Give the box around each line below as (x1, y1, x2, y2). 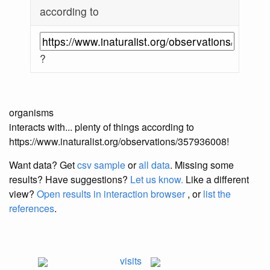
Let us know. (130, 172, 183, 187)
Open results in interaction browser (37, 187, 185, 201)
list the (203, 187, 231, 201)
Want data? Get (9, 158, 77, 172)
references (9, 201, 54, 216)
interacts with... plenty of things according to (9, 120, 194, 134)
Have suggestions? (45, 172, 130, 187)
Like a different (183, 172, 249, 187)
